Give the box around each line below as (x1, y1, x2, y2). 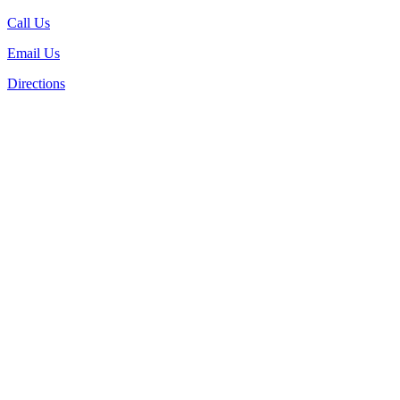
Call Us (7, 14, 50, 30)
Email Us (7, 45, 60, 61)
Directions (7, 75, 65, 91)
